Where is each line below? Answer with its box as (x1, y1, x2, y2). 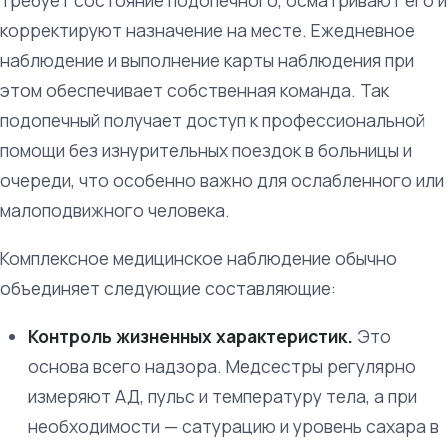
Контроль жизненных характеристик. (28, 324, 353, 348)
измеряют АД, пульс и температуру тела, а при (28, 384, 417, 408)
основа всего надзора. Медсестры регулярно (28, 354, 416, 378)
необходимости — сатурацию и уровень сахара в (28, 414, 439, 438)
